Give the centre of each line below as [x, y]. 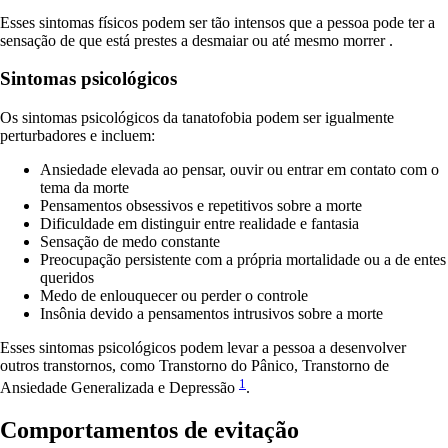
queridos [67, 278]
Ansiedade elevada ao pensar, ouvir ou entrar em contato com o [239, 170]
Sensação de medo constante [130, 242]
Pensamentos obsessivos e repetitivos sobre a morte [201, 206]
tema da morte [84, 188]
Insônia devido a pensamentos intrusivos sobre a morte [211, 314]
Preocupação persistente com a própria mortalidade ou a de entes [243, 260]
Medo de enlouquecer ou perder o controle [174, 296]
